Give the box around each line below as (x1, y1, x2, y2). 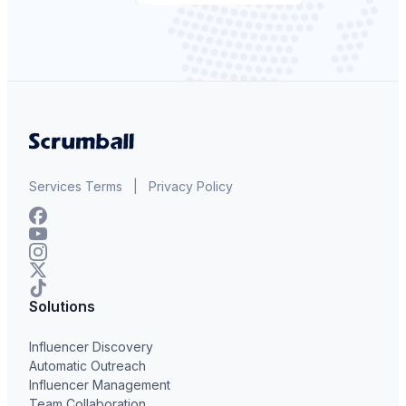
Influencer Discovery (29, 339, 153, 355)
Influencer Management (29, 377, 170, 393)
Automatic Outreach (29, 358, 146, 374)
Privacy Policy (149, 179, 233, 195)
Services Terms (29, 179, 122, 195)
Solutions (29, 297, 95, 316)
